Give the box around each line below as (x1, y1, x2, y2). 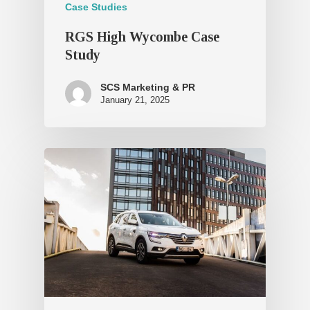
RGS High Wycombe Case (65, 28, 219, 44)
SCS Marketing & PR (100, 81, 195, 93)
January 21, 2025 (100, 94, 170, 105)
